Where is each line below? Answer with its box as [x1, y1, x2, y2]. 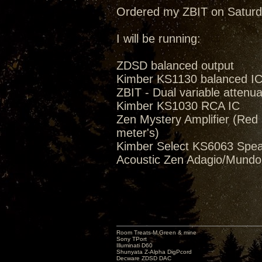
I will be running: [116, 32, 201, 45]
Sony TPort [116, 236, 147, 242]
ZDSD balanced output [116, 59, 234, 72]
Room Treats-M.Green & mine [116, 229, 196, 236]
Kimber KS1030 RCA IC [116, 99, 240, 112]
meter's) [116, 126, 159, 139]
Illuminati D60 [116, 242, 153, 249]
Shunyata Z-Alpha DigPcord [116, 249, 192, 255]
